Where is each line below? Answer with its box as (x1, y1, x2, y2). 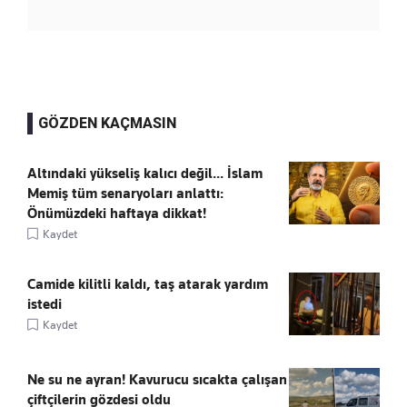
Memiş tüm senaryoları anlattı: (27, 185, 223, 203)
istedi (27, 296, 62, 313)
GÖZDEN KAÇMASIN (38, 114, 176, 133)
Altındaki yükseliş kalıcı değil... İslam (27, 165, 263, 183)
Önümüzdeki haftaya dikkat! (27, 205, 206, 223)
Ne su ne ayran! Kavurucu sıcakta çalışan (27, 372, 287, 389)
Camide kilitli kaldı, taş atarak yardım (27, 276, 268, 293)
